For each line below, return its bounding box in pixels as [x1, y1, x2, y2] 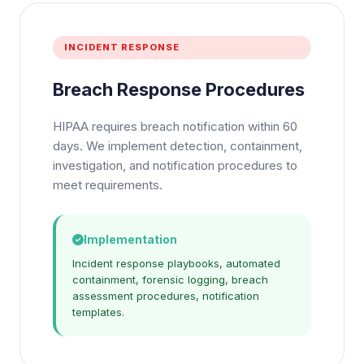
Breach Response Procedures [53, 79, 305, 100]
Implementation [84, 232, 177, 246]
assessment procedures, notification [72, 289, 259, 302]
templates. [72, 305, 124, 318]
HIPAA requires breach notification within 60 [53, 119, 297, 134]
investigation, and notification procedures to [53, 158, 297, 173]
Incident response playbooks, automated [72, 257, 280, 270]
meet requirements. [53, 177, 162, 193]
